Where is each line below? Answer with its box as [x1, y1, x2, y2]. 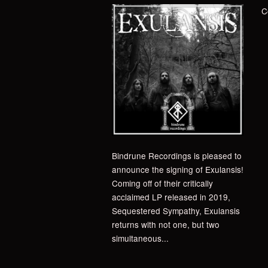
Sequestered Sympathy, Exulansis [112, 205, 240, 217]
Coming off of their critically [112, 177, 213, 189]
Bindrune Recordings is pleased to [112, 150, 242, 162]
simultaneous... [112, 232, 169, 244]
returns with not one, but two [112, 218, 220, 230]
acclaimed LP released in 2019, [112, 191, 230, 203]
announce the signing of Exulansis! [112, 163, 243, 175]
